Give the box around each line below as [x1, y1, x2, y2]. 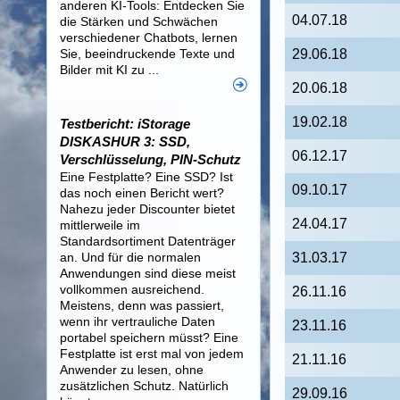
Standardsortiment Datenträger [60, 234, 236, 248]
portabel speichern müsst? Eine [60, 330, 238, 345]
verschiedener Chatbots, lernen [60, 30, 237, 45]
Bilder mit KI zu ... [60, 62, 159, 77]
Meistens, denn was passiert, [60, 298, 224, 312]
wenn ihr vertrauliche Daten [60, 314, 215, 329]
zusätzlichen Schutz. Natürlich [60, 379, 229, 393]
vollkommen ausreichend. [60, 282, 204, 296]
